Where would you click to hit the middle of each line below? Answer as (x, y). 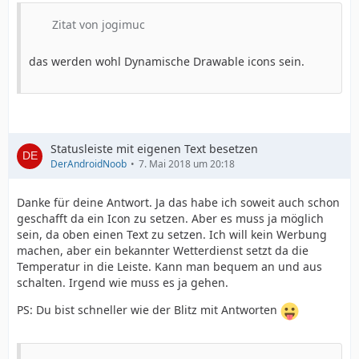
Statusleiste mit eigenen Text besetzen (154, 149)
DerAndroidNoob (89, 164)
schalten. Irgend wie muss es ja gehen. (123, 282)
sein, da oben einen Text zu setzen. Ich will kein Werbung (172, 234)
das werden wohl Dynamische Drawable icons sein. (167, 61)
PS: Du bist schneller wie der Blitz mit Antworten (149, 310)
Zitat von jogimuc (99, 24)
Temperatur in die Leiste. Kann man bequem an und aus (169, 266)
